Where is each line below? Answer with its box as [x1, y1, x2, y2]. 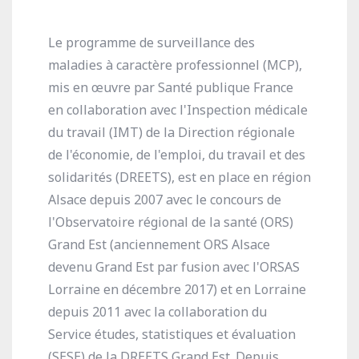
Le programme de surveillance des [48, 34, 255, 51]
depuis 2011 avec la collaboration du [48, 303, 267, 321]
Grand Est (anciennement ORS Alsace [48, 236, 270, 253]
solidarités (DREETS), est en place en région [48, 168, 311, 186]
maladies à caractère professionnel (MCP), [48, 56, 302, 74]
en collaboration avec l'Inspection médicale [48, 101, 308, 119]
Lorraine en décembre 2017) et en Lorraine [48, 280, 306, 298]
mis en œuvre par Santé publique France [48, 79, 293, 96]
